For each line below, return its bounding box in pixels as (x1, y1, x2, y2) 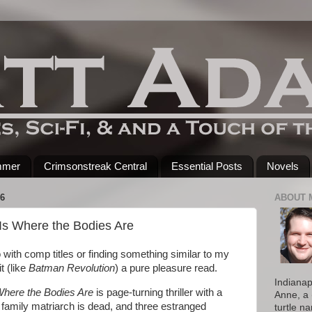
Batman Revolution (29, 263, 115, 274)
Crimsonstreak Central (44, 160, 148, 173)
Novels (266, 160, 299, 173)
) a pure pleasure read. (115, 263, 217, 274)
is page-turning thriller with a (96, 286, 222, 298)
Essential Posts (171, 160, 242, 173)
